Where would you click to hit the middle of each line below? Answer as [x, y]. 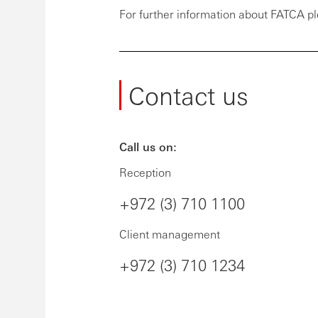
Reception [145, 172]
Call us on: [148, 147]
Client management [170, 234]
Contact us [188, 95]
